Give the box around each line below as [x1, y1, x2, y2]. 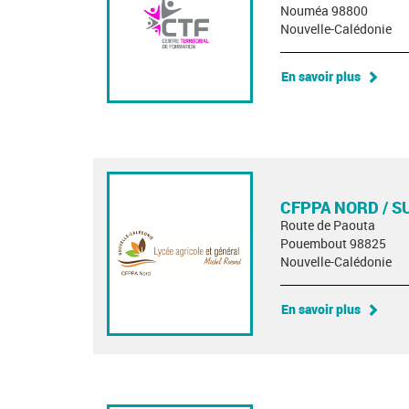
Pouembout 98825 [280, 235, 386, 252]
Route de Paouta [280, 216, 375, 234]
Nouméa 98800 [280, 2, 368, 19]
